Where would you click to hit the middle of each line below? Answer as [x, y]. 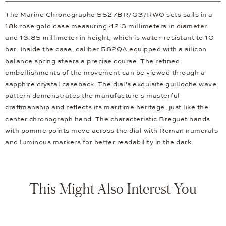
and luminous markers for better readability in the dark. [99, 143]
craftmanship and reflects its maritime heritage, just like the [107, 108]
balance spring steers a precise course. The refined [92, 61]
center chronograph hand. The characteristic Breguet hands [108, 119]
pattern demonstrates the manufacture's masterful [93, 96]
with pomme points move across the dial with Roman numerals [111, 131]
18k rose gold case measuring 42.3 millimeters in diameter [106, 26]
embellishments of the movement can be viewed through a [105, 73]
